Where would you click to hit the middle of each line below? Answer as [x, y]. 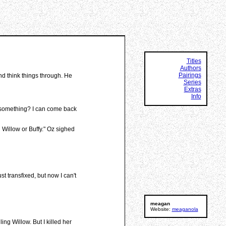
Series [192, 82]
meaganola [185, 209]
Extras [192, 89]
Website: [161, 209]
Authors [190, 68]
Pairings [190, 75]
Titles [194, 61]
